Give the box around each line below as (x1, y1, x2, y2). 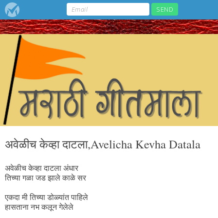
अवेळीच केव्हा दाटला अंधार (5, 164, 78, 173)
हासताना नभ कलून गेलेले (5, 203, 73, 212)
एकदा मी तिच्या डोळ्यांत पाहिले (5, 193, 88, 202)
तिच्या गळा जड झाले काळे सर (5, 174, 86, 182)
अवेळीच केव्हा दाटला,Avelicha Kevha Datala (5, 136, 200, 152)
